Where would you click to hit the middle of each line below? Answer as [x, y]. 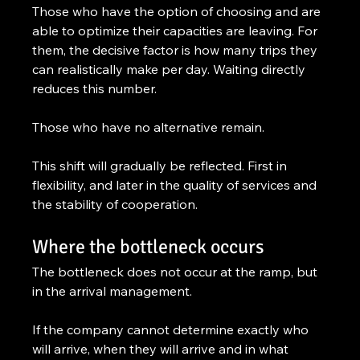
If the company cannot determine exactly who [172, 329]
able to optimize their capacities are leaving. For [177, 30]
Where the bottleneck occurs [148, 246]
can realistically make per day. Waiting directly [171, 69]
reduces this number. [95, 88]
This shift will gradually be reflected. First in [162, 165]
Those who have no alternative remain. [149, 127]
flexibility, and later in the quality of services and [176, 184]
